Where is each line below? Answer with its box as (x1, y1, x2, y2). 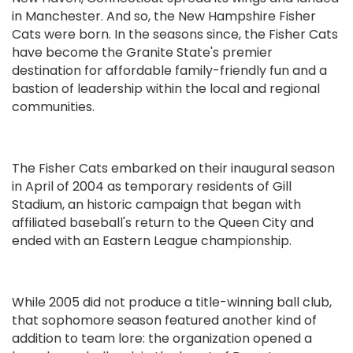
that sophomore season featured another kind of (12, 311, 317, 330)
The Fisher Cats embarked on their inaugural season (12, 159, 335, 178)
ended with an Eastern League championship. (12, 232, 292, 251)
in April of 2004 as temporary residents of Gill (12, 177, 292, 196)
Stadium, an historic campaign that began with (12, 195, 301, 214)
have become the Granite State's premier (12, 43, 273, 62)
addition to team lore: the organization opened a (12, 329, 312, 348)
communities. (12, 98, 95, 117)
